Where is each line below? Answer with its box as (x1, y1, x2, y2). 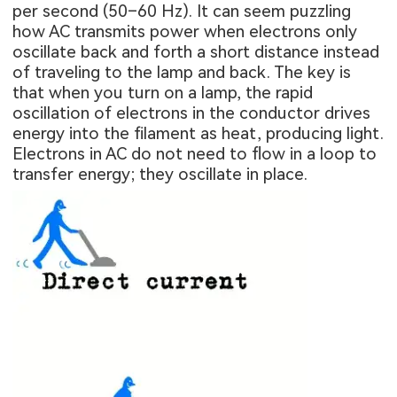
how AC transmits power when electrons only (12, 21, 358, 43)
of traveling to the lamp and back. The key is (12, 62, 352, 83)
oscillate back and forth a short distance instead (12, 42, 380, 63)
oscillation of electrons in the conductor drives (12, 103, 371, 124)
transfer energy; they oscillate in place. (12, 164, 308, 185)
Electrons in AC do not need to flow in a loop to (12, 144, 378, 165)
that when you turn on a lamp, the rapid (12, 82, 314, 104)
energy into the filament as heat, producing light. (12, 123, 385, 144)
